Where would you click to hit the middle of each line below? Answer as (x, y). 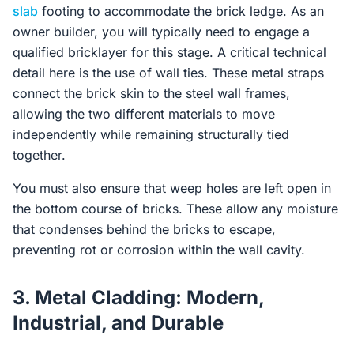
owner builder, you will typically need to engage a (161, 32)
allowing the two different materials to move (144, 114)
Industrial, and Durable (118, 323)
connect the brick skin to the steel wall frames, (151, 93)
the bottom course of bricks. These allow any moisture (175, 209)
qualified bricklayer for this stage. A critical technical (169, 52)
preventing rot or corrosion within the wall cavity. (159, 250)
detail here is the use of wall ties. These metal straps (168, 73)
